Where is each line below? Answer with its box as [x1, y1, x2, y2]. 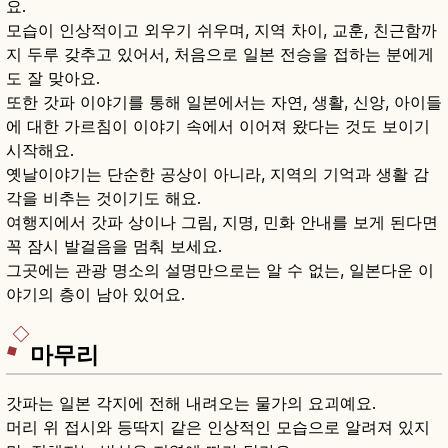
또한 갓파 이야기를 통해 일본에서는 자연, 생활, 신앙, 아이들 [6, 91, 442, 112]
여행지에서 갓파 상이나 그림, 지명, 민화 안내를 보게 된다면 [6, 211, 438, 232]
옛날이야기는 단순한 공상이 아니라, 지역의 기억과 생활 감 [6, 163, 429, 184]
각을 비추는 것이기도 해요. [6, 187, 201, 208]
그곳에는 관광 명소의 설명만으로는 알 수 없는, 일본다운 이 [6, 259, 434, 280]
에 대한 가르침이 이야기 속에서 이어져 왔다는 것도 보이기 [6, 115, 430, 136]
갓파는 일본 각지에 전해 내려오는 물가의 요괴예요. [6, 393, 376, 414]
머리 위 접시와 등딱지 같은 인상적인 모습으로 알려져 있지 [6, 417, 430, 438]
